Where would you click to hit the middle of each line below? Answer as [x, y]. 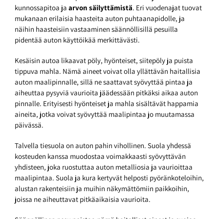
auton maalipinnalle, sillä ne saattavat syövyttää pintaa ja [104, 82]
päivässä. [29, 125]
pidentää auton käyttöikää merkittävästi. [77, 40]
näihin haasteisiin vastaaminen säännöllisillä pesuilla [96, 29]
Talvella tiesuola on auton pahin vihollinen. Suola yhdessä [103, 146]
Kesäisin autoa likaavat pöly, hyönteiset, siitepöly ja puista [104, 61]
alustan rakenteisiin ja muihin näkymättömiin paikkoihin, [102, 189]
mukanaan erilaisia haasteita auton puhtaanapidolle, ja [100, 19]
